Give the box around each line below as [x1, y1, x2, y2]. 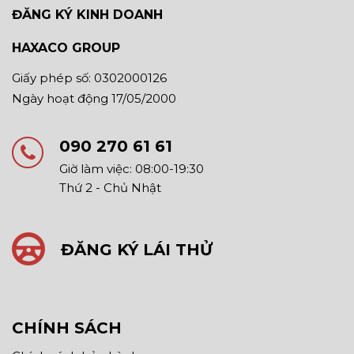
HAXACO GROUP [12, 40, 120, 55]
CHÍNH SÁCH [12, 318, 122, 337]
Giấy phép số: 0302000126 [12, 70, 167, 85]
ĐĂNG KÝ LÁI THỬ [61, 239, 213, 259]
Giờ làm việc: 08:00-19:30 [59, 160, 204, 176]
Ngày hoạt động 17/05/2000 [12, 90, 176, 106]
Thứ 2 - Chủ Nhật [59, 179, 161, 195]
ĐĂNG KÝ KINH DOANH [12, 6, 163, 22]
